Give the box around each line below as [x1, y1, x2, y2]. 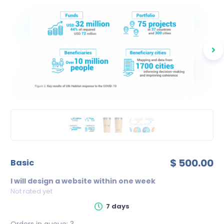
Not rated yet [10, 186, 52, 196]
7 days [106, 201, 129, 211]
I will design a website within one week [10, 175, 155, 186]
